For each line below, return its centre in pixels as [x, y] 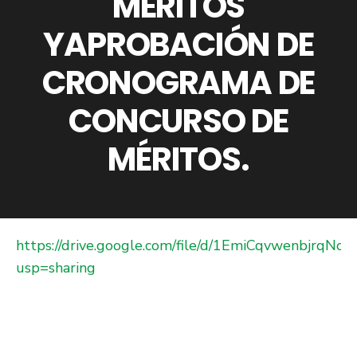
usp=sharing [56, 268]
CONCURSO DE [178, 121]
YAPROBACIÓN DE [178, 45]
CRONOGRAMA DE [178, 83]
